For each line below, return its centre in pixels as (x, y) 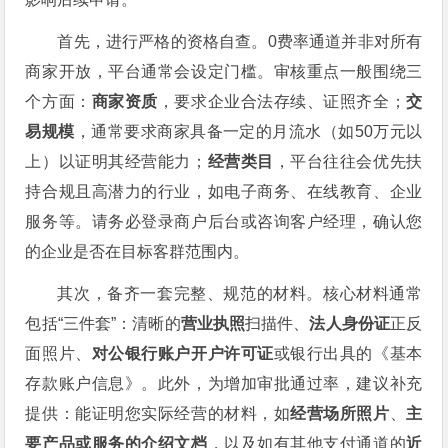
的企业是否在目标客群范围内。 (137, 251)
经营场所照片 (340, 413)
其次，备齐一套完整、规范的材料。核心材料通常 (240, 293)
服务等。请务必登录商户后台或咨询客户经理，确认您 (224, 221)
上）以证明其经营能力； (116, 161)
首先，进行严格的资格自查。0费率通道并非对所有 (240, 41)
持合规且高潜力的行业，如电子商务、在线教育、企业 (224, 191)
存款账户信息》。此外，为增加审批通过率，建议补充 (224, 383)
